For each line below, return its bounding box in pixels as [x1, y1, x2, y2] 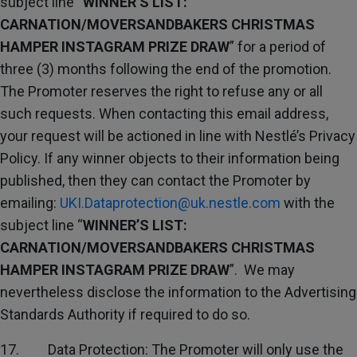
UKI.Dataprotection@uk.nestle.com [60, 194, 280, 211]
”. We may [229, 261, 295, 278]
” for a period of [229, 38, 326, 55]
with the [280, 194, 335, 211]
